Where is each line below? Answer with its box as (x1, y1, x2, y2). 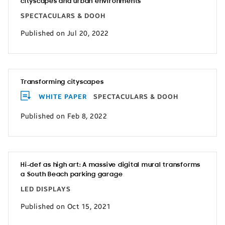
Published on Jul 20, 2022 (21, 29, 109, 38)
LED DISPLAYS (21, 185, 71, 193)
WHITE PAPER (39, 93, 87, 101)
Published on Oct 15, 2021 (21, 202, 111, 211)
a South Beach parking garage (21, 171, 123, 178)
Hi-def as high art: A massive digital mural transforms (21, 162, 201, 168)
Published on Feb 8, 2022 (21, 111, 107, 121)
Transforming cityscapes (21, 79, 104, 85)
